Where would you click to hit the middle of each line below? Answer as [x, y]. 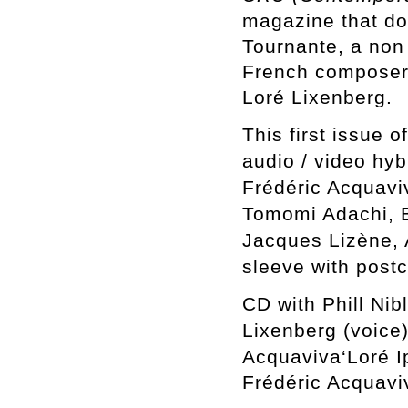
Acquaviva [292, 357]
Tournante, [293, 46]
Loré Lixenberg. [317, 97]
